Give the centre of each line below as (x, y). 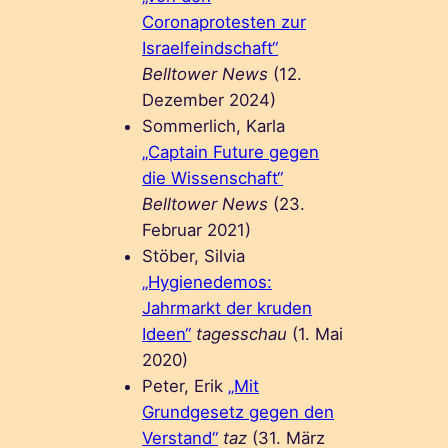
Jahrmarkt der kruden (227, 307)
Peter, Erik (185, 385)
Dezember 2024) (209, 99)
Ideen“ (167, 333)
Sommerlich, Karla (214, 125)
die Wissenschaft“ (213, 177)
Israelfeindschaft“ (210, 47)
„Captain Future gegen (231, 151)
